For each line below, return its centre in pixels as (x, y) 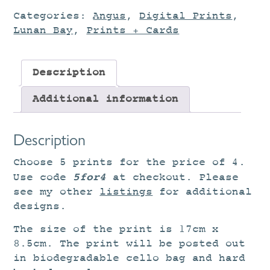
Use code (43, 178)
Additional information (106, 99)
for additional (202, 192)
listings (126, 192)
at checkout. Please (173, 178)
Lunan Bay (43, 31)
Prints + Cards (133, 31)
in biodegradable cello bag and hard (130, 259)
